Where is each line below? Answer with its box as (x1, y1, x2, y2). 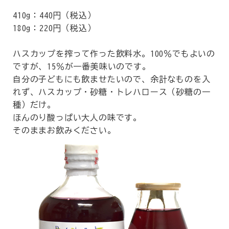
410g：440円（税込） (13, 11, 96, 19)
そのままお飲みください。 (13, 126, 116, 134)
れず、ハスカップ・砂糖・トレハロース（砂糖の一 (13, 88, 211, 96)
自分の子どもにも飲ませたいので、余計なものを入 (13, 75, 211, 83)
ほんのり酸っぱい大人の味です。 (13, 113, 142, 122)
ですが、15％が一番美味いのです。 (13, 62, 151, 71)
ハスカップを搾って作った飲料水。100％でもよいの (13, 50, 215, 58)
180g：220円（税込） (13, 24, 96, 32)
